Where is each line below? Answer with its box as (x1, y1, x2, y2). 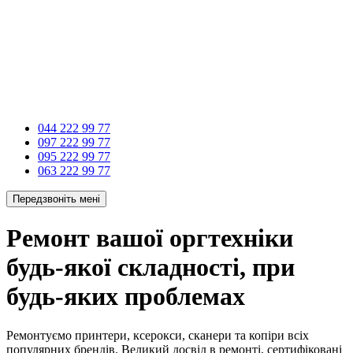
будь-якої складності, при (6, 253, 295, 282)
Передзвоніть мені (13, 193, 100, 205)
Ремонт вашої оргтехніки (6, 224, 293, 253)
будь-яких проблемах (6, 282, 245, 311)
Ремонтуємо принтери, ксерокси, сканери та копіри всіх (6, 328, 309, 342)
